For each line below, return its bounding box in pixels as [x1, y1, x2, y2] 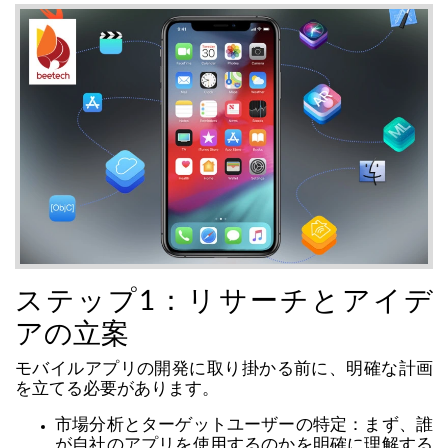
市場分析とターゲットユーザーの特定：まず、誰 [55, 416, 433, 434]
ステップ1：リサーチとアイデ [15, 287, 433, 316]
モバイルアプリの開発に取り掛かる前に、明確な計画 [15, 360, 433, 378]
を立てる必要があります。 [15, 380, 219, 398]
